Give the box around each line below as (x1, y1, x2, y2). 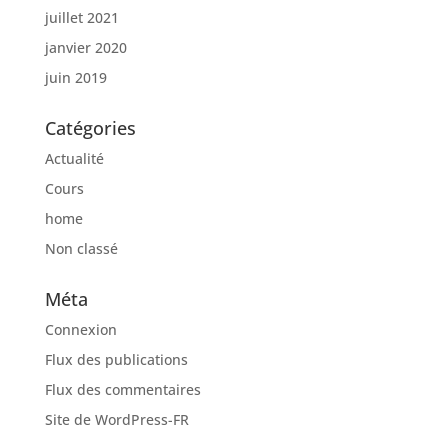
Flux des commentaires (44, 380, 201, 400)
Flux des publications (44, 350, 188, 370)
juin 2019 (44, 68, 107, 88)
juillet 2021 (44, 8, 119, 28)
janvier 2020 (44, 38, 127, 58)
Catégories (44, 116, 136, 141)
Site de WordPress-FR (44, 410, 189, 430)
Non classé (44, 239, 118, 259)
